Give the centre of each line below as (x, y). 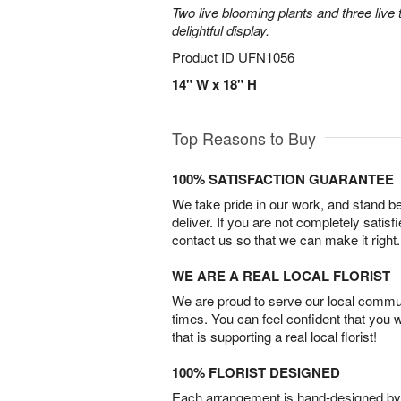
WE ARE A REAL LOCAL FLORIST (281, 276)
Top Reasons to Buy (244, 138)
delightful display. (221, 30)
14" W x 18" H (214, 84)
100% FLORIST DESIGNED (256, 372)
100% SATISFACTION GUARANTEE (283, 179)
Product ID (205, 57)
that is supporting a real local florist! (274, 336)
